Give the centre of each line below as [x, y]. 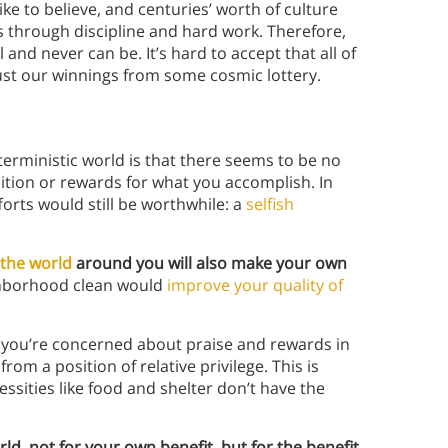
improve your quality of [255, 285]
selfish [270, 204]
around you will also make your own [209, 263]
